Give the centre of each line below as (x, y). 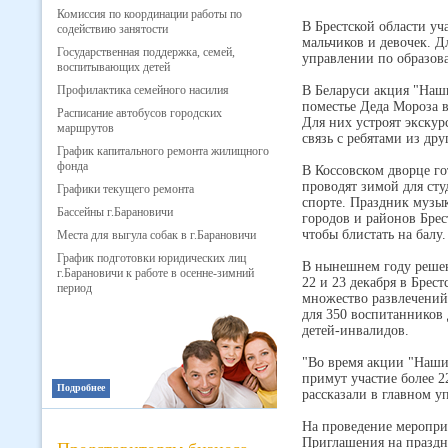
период (74, 288)
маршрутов (85, 128)
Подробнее (81, 387)
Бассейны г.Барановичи (115, 212)
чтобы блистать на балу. (374, 234)
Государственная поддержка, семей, (146, 52)
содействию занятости (112, 29)
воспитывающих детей (113, 67)
